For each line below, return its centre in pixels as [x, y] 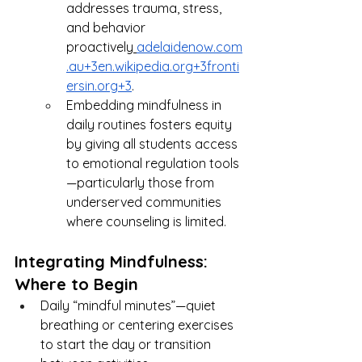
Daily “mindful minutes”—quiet [130, 305]
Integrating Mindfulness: [114, 261]
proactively [100, 46]
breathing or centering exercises [139, 324]
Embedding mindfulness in [145, 105]
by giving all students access [154, 143]
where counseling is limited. [146, 221]
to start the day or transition [127, 344]
